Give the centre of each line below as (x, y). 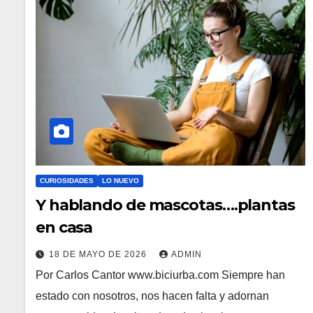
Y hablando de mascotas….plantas (165, 205)
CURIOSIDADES (67, 181)
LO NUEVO (121, 181)
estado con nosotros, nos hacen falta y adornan (152, 296)
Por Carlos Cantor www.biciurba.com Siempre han (160, 275)
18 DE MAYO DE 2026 (99, 255)
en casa (64, 228)
